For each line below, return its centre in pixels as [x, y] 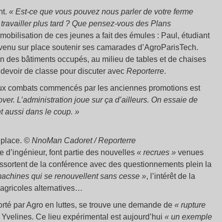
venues [190, 152]
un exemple [192, 217]
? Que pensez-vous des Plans [118, 24]
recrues [156, 152]
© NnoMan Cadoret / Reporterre [80, 140]
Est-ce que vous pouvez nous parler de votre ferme [104, 12]
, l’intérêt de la [171, 176]
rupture [193, 205]
